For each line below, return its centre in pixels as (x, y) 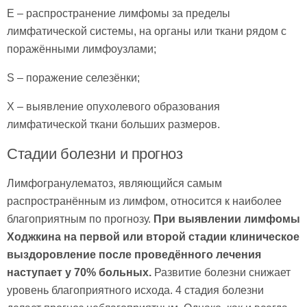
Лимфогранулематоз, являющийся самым (114, 183)
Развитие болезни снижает (221, 272)
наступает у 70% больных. (79, 272)
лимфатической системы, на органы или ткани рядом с (147, 31)
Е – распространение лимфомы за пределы (119, 13)
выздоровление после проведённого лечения (134, 254)
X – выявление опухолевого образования (113, 106)
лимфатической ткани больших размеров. (113, 124)
